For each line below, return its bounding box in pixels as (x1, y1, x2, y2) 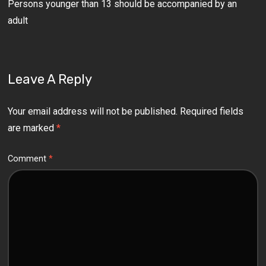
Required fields (180, 106, 244, 117)
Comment (8, 154, 49, 164)
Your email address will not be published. (8, 106, 178, 117)
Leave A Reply (8, 71, 93, 87)
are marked (8, 122, 57, 134)
